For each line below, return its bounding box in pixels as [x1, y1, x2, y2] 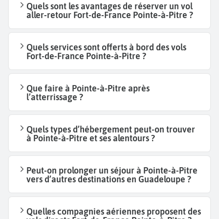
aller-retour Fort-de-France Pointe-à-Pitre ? [26, 10, 193, 21]
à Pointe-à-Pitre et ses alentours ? [26, 133, 155, 144]
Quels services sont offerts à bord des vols [26, 42, 186, 53]
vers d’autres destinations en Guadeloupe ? [26, 174, 191, 185]
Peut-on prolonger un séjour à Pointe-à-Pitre [26, 165, 197, 176]
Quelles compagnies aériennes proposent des [26, 206, 201, 217]
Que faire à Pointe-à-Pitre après [26, 83, 150, 94]
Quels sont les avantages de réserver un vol [26, 1, 193, 12]
